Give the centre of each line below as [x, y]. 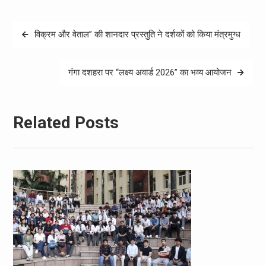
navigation [41, 47]
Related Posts [66, 123]
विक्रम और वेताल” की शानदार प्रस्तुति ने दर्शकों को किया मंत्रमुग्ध [137, 34]
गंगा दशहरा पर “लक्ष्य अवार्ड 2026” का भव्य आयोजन [150, 72]
